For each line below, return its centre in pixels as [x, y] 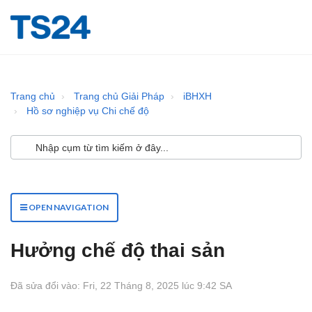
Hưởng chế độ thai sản [118, 250]
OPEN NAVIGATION [68, 207]
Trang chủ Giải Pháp [119, 96]
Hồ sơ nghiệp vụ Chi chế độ [88, 111]
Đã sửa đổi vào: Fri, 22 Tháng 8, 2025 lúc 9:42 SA [121, 286]
